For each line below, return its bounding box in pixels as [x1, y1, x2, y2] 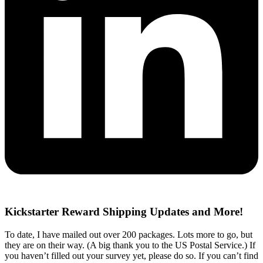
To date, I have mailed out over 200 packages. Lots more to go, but [5, 229, 252, 240]
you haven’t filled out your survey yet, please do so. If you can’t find [5, 250, 258, 261]
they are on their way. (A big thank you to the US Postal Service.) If [5, 240, 255, 250]
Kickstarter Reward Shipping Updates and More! [5, 205, 243, 218]
